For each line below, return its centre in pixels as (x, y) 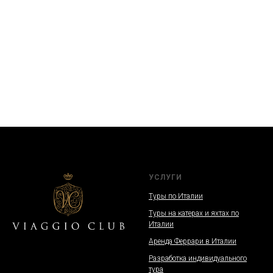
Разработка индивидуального (198, 258)
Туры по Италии (176, 196)
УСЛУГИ (165, 177)
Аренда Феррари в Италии (193, 241)
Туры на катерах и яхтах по (194, 213)
